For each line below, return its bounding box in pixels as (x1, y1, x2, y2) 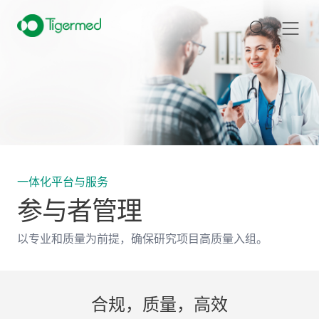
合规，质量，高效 (91, 294, 228, 315)
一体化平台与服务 (17, 175, 108, 189)
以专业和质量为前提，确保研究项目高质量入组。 (17, 232, 268, 246)
